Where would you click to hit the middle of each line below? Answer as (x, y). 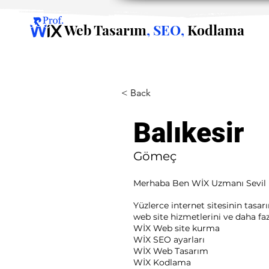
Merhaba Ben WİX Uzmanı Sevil (200, 183)
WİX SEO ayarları (169, 240)
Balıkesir (189, 133)
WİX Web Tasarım (171, 251)
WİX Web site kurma (177, 228)
